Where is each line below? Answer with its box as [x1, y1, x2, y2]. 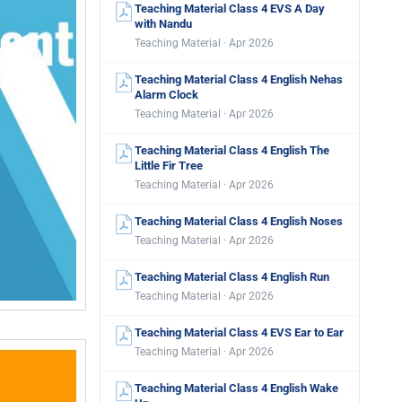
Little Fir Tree [135, 159, 203, 172]
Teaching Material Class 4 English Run [135, 270, 329, 284]
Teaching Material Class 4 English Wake [135, 381, 338, 395]
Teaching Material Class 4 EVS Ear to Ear [135, 326, 344, 339]
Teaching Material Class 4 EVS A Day [135, 2, 325, 15]
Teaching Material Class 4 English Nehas [135, 73, 343, 86]
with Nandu [135, 17, 192, 31]
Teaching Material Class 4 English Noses [135, 214, 343, 228]
